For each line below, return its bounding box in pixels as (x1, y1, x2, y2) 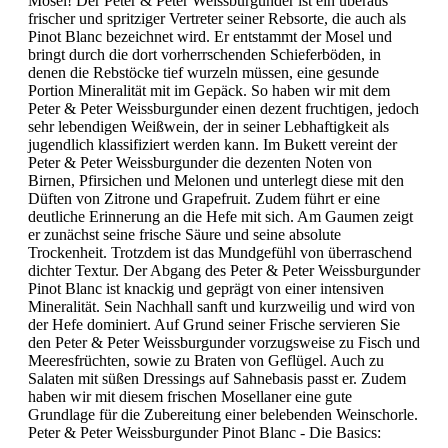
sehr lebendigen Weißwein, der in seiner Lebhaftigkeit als (28, 117, 389, 135)
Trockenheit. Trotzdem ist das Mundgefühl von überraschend (28, 243, 412, 261)
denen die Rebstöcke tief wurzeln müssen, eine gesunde (28, 63, 379, 81)
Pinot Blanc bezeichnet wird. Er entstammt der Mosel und (28, 27, 392, 45)
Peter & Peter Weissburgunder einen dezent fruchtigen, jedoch (28, 99, 419, 117)
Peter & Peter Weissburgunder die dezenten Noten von (28, 153, 372, 171)
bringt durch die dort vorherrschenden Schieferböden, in (28, 45, 381, 63)
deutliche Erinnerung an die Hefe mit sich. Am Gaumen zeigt (28, 207, 413, 225)
